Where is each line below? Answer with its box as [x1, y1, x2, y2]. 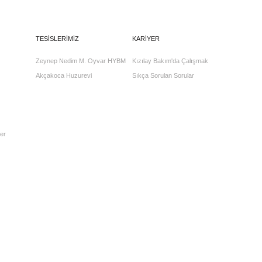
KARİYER [132, 35, 160, 42]
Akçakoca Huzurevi [36, 72, 92, 79]
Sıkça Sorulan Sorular [132, 72, 194, 79]
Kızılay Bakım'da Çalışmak [132, 57, 208, 64]
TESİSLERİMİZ [36, 35, 80, 42]
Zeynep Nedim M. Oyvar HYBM [36, 57, 126, 64]
